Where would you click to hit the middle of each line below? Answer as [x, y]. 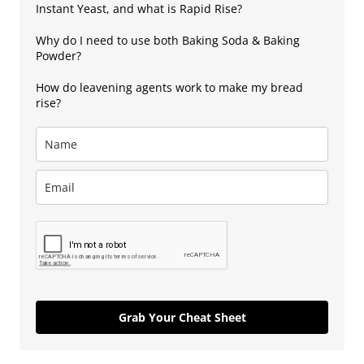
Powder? [58, 56]
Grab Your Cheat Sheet [182, 318]
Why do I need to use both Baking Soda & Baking [168, 41]
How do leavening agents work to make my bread [169, 88]
